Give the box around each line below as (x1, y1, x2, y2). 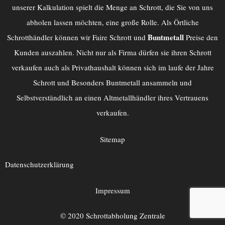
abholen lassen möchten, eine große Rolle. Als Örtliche (26, 17, 199, 28)
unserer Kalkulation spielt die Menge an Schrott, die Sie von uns (12, 2, 213, 13)
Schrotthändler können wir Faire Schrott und (7, 32, 148, 43)
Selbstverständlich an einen (17, 92, 103, 103)
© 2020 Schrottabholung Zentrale (60, 210, 165, 221)
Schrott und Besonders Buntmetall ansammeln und (33, 77, 192, 88)
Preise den (186, 32, 218, 43)
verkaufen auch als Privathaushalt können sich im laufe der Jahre (11, 62, 214, 73)
